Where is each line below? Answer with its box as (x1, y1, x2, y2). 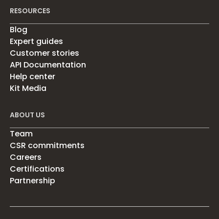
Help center (10, 70, 55, 82)
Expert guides (10, 35, 63, 47)
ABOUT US (10, 109, 45, 120)
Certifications (10, 163, 65, 175)
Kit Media (10, 82, 46, 94)
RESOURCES (10, 5, 50, 16)
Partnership (10, 175, 55, 186)
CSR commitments (10, 139, 85, 151)
